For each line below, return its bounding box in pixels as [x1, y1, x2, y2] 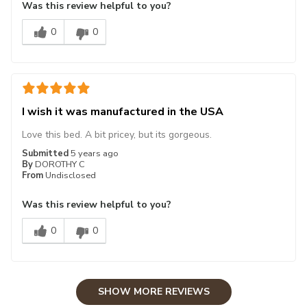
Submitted [22, 147, 71, 160]
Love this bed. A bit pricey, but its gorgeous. [22, 127, 212, 141]
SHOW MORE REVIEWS [97, 284, 210, 298]
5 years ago [71, 147, 119, 160]
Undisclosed [45, 169, 96, 182]
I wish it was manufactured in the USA [22, 103, 223, 119]
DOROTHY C [35, 158, 85, 171]
